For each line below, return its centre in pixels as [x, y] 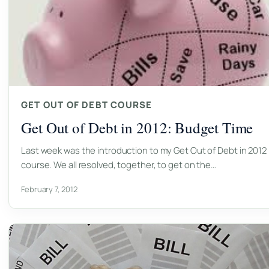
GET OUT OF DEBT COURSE [87, 104]
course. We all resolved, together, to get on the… [119, 165]
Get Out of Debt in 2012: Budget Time [137, 127]
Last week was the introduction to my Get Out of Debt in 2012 [144, 150]
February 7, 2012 [49, 189]
